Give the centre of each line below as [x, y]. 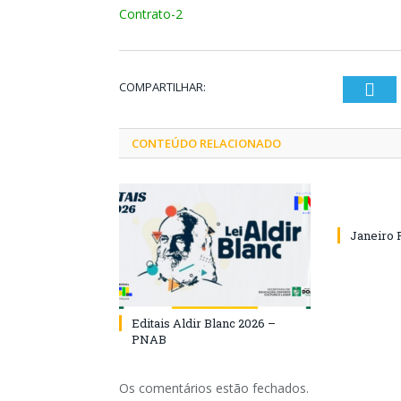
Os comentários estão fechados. [214, 388]
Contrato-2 [151, 13]
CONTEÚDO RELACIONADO [206, 143]
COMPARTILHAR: [162, 86]
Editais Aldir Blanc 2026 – [204, 323]
